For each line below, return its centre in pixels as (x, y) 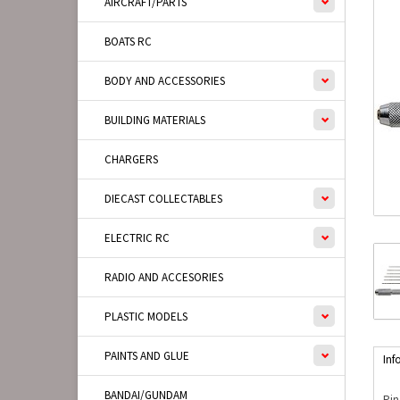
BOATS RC (128, 42)
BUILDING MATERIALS (155, 120)
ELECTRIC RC (137, 238)
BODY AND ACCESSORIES (165, 81)
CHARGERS (131, 159)
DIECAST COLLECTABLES (163, 199)
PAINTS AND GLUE (147, 356)
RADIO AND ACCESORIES (164, 277)
